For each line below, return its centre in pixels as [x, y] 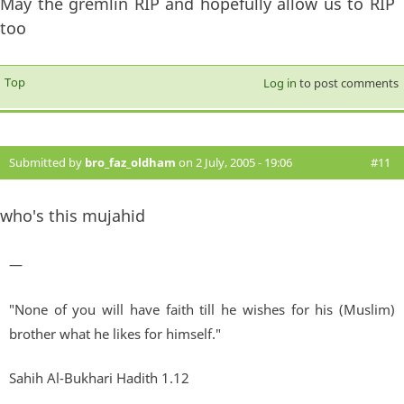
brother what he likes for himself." [115, 333]
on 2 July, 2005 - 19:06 [234, 163]
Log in [280, 83]
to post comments [347, 83]
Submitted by [47, 163]
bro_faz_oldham [130, 163]
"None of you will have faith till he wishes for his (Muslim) [202, 309]
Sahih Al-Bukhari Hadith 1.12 [99, 377]
